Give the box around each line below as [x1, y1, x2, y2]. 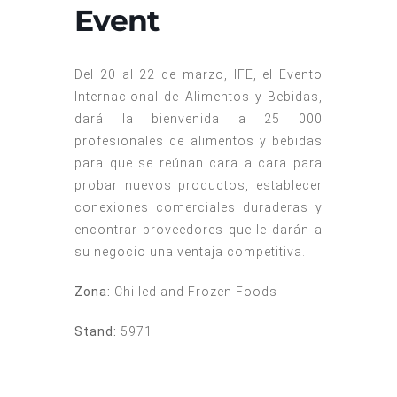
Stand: [74, 323, 117, 339]
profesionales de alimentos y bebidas [74, 133, 323, 148]
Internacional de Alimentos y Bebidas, [74, 89, 323, 104]
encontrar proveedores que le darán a [74, 222, 323, 237]
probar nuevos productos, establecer [74, 177, 323, 192]
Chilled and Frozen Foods [111, 284, 277, 299]
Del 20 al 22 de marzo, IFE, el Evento [74, 66, 323, 82]
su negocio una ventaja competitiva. [74, 244, 306, 259]
